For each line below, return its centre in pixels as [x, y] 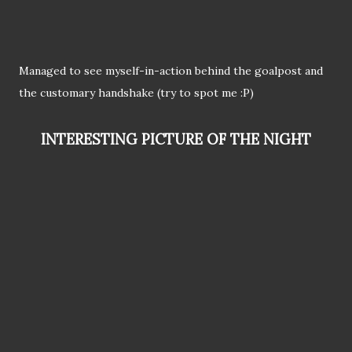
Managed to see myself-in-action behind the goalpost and [171, 71]
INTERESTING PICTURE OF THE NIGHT [178, 140]
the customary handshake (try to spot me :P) [136, 93]
